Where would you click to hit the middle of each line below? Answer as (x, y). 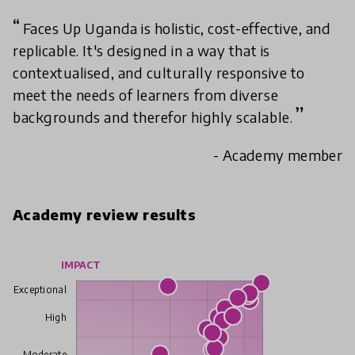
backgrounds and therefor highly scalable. (153, 116)
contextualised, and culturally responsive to (159, 72)
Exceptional (40, 290)
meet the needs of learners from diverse (146, 94)
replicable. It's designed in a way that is (141, 50)
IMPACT (81, 265)
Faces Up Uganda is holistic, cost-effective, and (177, 28)
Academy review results (104, 214)
